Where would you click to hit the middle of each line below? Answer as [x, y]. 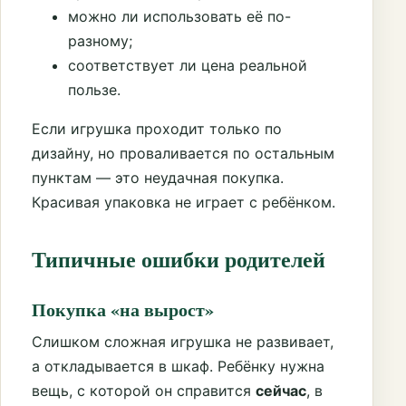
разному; [100, 41]
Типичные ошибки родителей [179, 259]
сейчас [281, 391]
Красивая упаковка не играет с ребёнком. [184, 203]
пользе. [94, 90]
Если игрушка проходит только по [157, 129]
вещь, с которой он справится [144, 391]
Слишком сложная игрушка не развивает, [183, 342]
